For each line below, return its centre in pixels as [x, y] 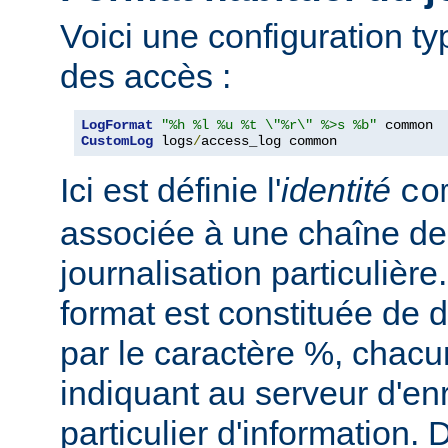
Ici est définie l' [170, 190]
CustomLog [117, 141]
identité [336, 190]
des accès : [145, 76]
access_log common [269, 141]
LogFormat [117, 125]
